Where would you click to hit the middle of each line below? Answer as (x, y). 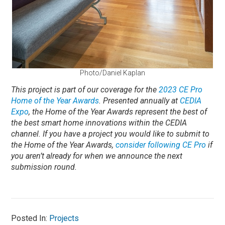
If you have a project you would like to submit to (126, 134)
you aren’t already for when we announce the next (97, 156)
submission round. (44, 167)
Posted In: (30, 218)
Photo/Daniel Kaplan (113, 73)
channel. (26, 134)
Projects (64, 218)
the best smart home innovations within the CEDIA (99, 123)
